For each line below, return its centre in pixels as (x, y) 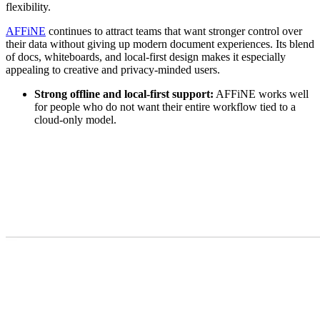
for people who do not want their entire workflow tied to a (165, 106)
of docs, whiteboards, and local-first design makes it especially (146, 56)
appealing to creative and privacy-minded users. (113, 69)
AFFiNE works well (261, 94)
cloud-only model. (75, 119)
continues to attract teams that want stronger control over (174, 31)
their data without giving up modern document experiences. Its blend (160, 44)
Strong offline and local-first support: (124, 94)
